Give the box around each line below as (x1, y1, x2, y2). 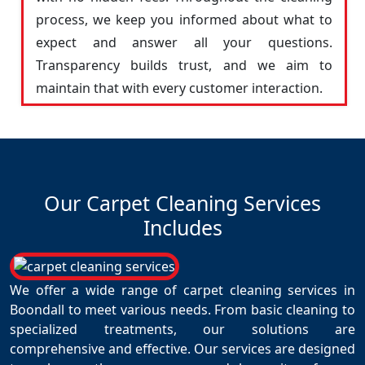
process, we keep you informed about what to (36, 11, 332, 29)
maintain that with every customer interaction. (36, 79, 323, 97)
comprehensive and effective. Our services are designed (10, 340, 355, 358)
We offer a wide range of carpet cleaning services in (10, 281, 355, 299)
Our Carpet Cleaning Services (44, 189, 321, 217)
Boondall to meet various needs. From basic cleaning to (10, 301, 355, 319)
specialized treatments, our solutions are (10, 320, 355, 338)
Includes (143, 213, 222, 241)
